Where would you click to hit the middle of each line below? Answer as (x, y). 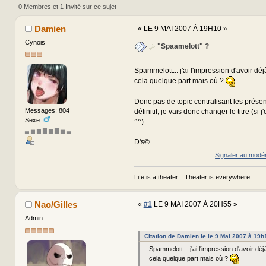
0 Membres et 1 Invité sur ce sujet (68, 6)
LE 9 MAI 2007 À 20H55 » (194, 205)
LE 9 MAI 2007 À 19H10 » (185, 28)
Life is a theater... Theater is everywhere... (194, 177)
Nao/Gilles (56, 205)
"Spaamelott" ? (183, 47)
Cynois (35, 42)
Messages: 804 (47, 111)
